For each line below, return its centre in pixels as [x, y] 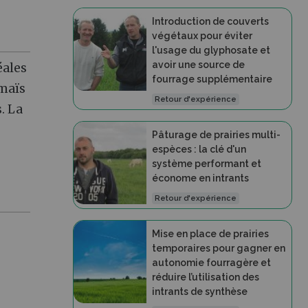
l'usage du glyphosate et [211, 50]
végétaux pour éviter [202, 36]
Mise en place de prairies [210, 234]
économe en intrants [200, 178]
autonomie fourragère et [211, 263]
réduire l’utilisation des [205, 277]
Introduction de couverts [210, 21]
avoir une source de [198, 65]
